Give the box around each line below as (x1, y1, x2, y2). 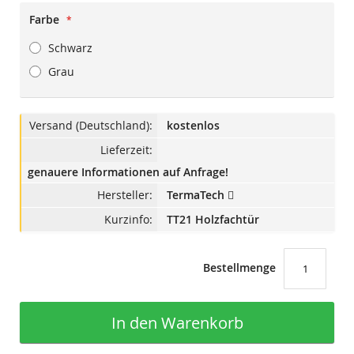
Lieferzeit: (100, 142, 153, 158)
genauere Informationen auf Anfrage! (28, 164, 228, 180)
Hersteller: (97, 187, 153, 203)
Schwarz (48, 40, 92, 56)
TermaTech (167, 187, 228, 203)
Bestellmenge (203, 260, 276, 276)
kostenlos (167, 118, 220, 134)
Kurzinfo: (104, 212, 153, 228)
